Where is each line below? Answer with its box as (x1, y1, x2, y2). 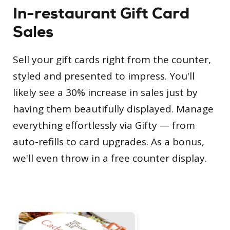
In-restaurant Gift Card (13, 3, 189, 24)
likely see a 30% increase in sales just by (13, 85, 198, 99)
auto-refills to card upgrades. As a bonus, (13, 135, 204, 148)
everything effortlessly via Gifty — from (13, 118, 195, 132)
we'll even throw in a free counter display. (13, 151, 207, 165)
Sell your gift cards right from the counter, (13, 52, 211, 66)
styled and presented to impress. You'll (13, 69, 195, 83)
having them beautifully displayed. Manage (13, 102, 214, 116)
